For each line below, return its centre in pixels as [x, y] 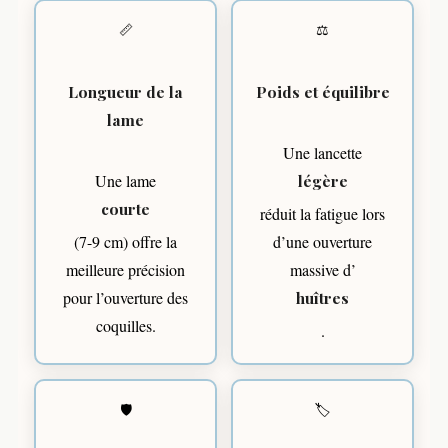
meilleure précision [125, 269]
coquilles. [125, 325]
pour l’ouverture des [125, 297]
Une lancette [322, 152]
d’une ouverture [322, 241]
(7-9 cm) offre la [125, 241]
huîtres [322, 297]
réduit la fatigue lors [322, 213]
